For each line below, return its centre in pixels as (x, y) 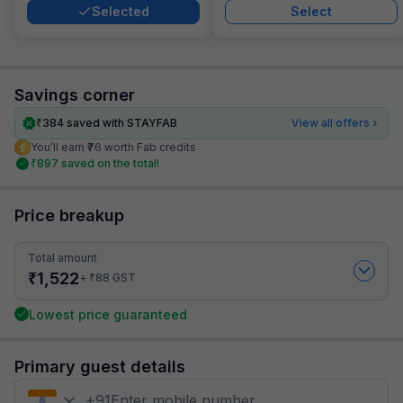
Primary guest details (100, 366)
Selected (121, 12)
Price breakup (69, 215)
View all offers (331, 122)
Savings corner (75, 94)
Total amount (63, 257)
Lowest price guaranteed (108, 314)
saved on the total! (110, 163)
